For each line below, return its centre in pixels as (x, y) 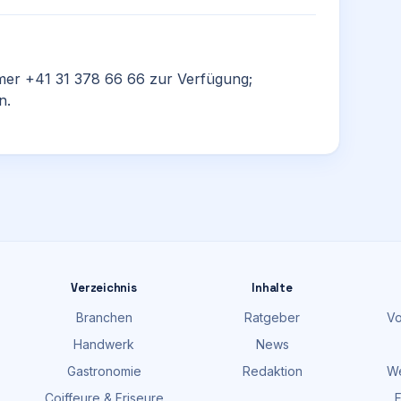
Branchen (104, 317)
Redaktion (272, 371)
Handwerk (104, 344)
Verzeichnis (104, 288)
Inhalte (272, 288)
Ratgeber (272, 317)
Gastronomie (104, 371)
